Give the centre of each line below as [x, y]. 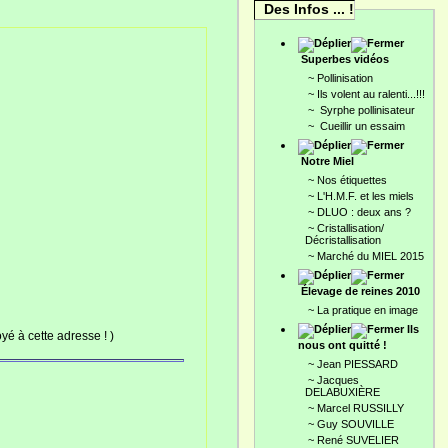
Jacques [338, 380]
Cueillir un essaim [361, 126]
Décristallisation [343, 240]
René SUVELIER [358, 440]
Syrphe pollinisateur [366, 110]
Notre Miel [327, 161]
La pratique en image [367, 310]
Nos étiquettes [352, 180]
